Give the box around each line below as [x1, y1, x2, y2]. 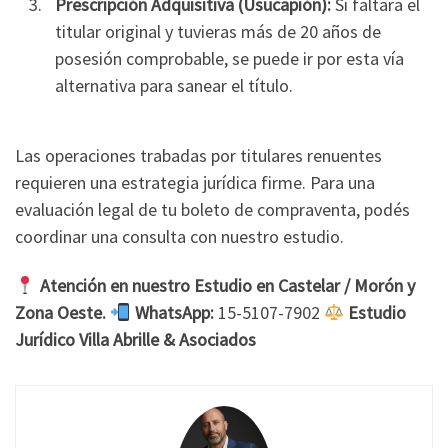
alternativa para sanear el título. [55, 74, 293, 98]
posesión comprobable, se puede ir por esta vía [55, 47, 404, 71]
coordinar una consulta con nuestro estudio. [15, 224, 344, 248]
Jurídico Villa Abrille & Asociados [15, 328, 256, 352]
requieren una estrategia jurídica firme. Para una [15, 170, 375, 194]
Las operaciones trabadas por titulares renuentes [15, 143, 382, 167]
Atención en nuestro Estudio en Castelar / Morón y [39, 274, 415, 298]
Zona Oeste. [15, 301, 106, 325]
